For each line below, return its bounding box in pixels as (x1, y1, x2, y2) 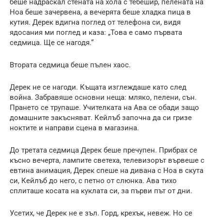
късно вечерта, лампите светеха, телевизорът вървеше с (10, 155, 204, 165)
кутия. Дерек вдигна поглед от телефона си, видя (10, 17, 181, 27)
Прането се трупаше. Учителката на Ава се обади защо (10, 103, 199, 112)
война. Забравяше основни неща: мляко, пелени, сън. (10, 93, 197, 102)
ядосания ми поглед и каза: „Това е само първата (10, 28, 182, 37)
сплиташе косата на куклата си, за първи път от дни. (10, 186, 192, 195)
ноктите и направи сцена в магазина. (10, 123, 139, 132)
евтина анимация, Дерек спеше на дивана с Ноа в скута (10, 166, 203, 175)
